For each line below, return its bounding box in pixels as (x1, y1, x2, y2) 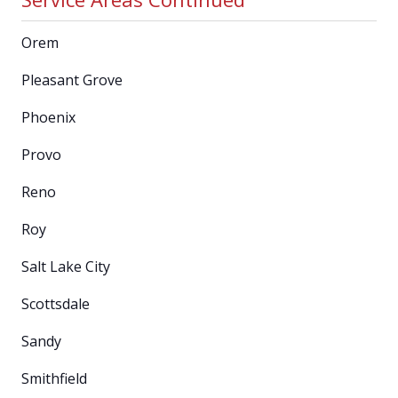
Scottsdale (21, 294, 90, 314)
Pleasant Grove (21, 70, 123, 91)
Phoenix (21, 107, 76, 128)
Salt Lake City (21, 257, 110, 277)
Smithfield (21, 369, 87, 389)
